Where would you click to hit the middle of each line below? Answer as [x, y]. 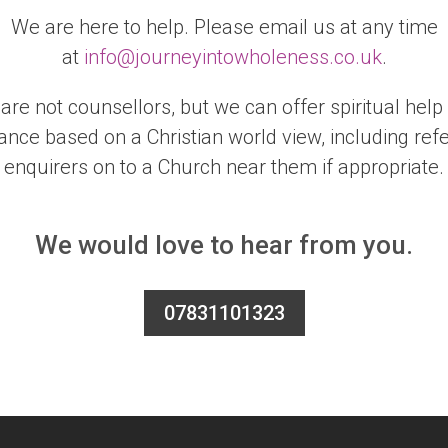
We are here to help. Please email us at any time [224, 27]
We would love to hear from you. [224, 245]
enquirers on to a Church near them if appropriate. [224, 167]
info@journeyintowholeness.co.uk [232, 57]
